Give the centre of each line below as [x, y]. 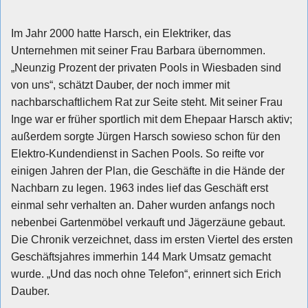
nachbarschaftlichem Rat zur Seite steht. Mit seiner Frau [147, 102]
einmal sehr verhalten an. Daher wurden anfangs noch [143, 205]
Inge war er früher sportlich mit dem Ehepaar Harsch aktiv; [152, 119]
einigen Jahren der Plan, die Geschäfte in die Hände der [148, 170]
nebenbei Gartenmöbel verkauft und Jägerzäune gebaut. [148, 222]
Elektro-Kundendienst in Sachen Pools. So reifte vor [137, 153]
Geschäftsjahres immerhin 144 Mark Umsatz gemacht [141, 256]
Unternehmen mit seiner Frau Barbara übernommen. [138, 50]
